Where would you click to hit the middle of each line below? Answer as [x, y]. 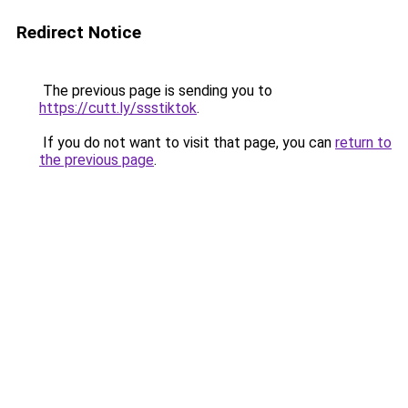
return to [363, 143]
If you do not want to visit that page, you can [187, 143]
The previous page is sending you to [156, 91]
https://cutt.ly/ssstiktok [118, 108]
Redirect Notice [79, 32]
